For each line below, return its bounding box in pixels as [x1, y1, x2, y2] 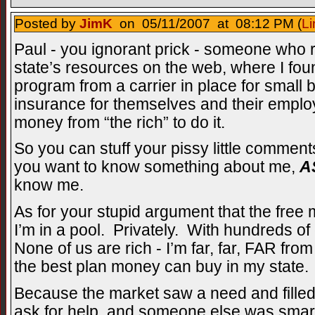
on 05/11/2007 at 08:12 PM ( [112, 15, 302, 31]
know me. [14, 176, 84, 195]
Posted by [15, 15, 79, 31]
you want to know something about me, [14, 158, 300, 176]
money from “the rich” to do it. [14, 113, 225, 131]
